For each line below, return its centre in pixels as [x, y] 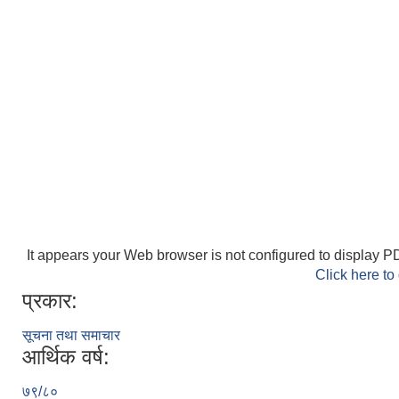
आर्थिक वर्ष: [66, 356]
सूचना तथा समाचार [71, 335]
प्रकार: [50, 300]
